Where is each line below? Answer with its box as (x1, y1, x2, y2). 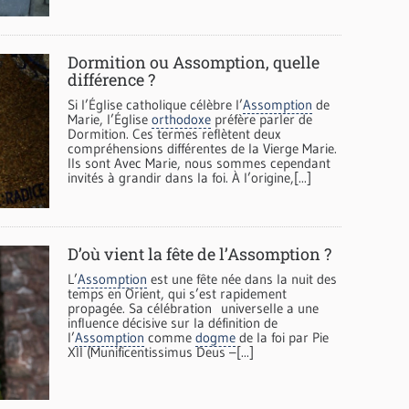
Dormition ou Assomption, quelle (68, 51, 320, 74)
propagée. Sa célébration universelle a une (68, 299, 319, 318)
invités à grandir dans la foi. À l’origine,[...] (68, 169, 311, 187)
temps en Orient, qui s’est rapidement (68, 285, 287, 303)
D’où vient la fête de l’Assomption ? (68, 243, 331, 266)
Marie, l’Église (68, 110, 152, 129)
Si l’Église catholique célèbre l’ (68, 96, 243, 114)
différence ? (68, 68, 155, 91)
